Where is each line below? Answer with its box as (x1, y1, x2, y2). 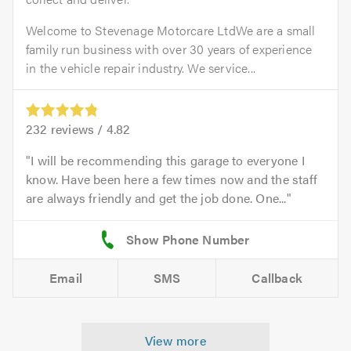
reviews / (47, 119, 107, 138)
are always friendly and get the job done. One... (26, 188, 287, 207)
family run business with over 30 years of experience (26, 39, 313, 58)
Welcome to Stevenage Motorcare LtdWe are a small (26, 20, 316, 39)
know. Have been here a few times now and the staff (26, 169, 318, 188)
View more (144, 331, 207, 349)
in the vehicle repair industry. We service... (26, 58, 255, 77)
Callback (251, 268, 303, 287)
